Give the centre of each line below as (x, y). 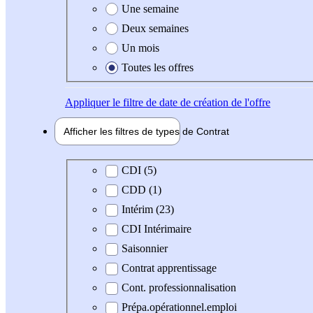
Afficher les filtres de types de (130, 131)
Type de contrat (110, 170)
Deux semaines (155, 28)
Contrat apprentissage (169, 268)
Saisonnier (145, 249)
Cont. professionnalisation (179, 288)
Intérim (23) (148, 210)
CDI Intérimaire (156, 229)
